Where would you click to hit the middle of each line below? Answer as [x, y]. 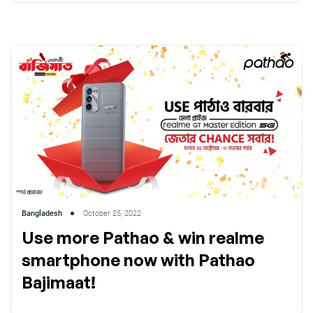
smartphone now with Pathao [138, 260]
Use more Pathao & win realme [143, 238]
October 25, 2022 [112, 214]
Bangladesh [42, 214]
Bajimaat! [59, 283]
